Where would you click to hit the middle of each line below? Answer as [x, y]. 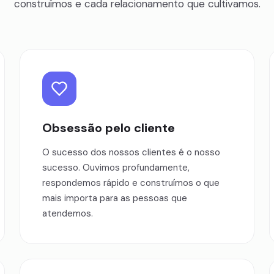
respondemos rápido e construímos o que [131, 183]
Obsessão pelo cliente [109, 128]
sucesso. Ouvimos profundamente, [116, 168]
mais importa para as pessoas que [115, 198]
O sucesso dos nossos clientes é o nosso [131, 152]
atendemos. [68, 213]
